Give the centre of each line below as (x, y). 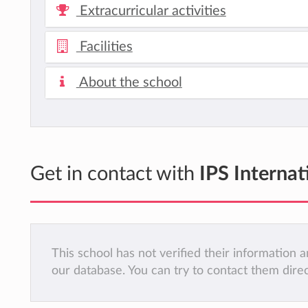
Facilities (104, 46)
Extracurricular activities (151, 11)
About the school (129, 82)
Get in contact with (115, 174)
